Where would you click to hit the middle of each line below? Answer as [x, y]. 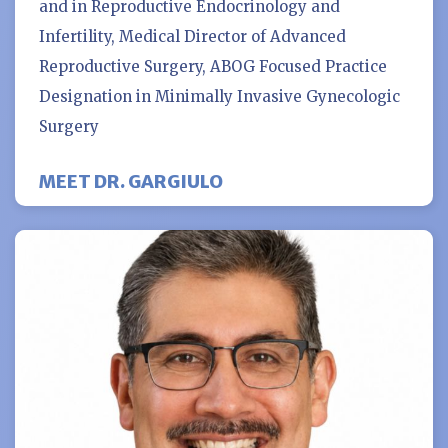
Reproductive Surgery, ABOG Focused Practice [213, 66]
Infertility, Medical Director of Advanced [192, 36]
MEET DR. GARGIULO [131, 181]
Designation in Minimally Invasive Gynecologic [219, 96]
